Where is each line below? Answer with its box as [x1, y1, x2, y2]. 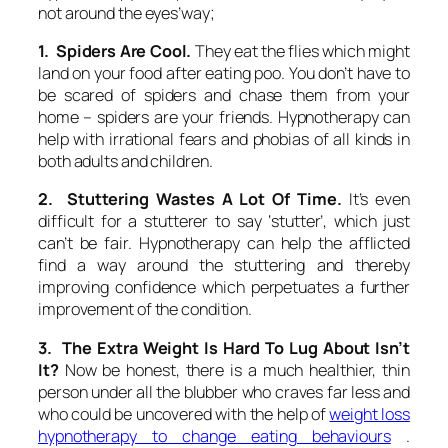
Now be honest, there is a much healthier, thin [58, 358, 410, 381]
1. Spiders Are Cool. [38, 40, 192, 63]
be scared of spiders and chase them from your [38, 84, 410, 107]
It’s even [341, 188, 410, 211]
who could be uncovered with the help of [38, 402, 330, 425]
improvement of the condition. [38, 298, 253, 321]
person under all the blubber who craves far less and [38, 380, 410, 403]
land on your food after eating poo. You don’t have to [38, 62, 410, 85]
